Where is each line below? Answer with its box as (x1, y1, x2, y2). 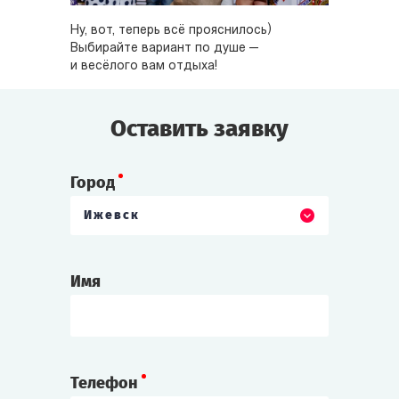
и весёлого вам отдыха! (70, 59, 217, 73)
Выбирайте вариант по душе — (70, 41, 258, 55)
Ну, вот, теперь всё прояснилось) (70, 23, 272, 37)
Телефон (70, 372, 138, 393)
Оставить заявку (110, 114, 289, 142)
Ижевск (84, 207, 140, 223)
